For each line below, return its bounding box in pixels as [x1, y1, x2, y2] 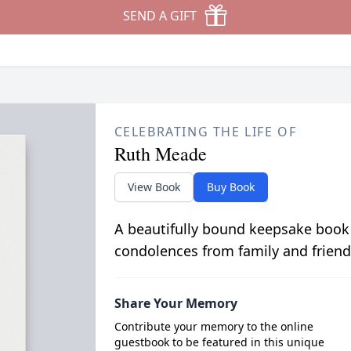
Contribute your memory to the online [114, 319, 313, 334]
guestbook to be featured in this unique [114, 335, 324, 349]
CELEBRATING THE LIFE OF [114, 123, 297, 140]
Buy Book [206, 179, 255, 194]
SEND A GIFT [123, 7, 197, 24]
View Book [127, 179, 180, 194]
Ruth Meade [114, 141, 207, 166]
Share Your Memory [114, 295, 237, 312]
